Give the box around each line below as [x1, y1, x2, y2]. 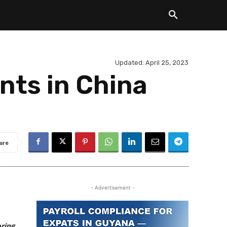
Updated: [115, 59, 144, 67]
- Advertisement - [90, 184, 135, 191]
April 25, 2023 [145, 59, 188, 67]
